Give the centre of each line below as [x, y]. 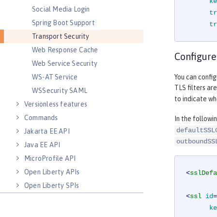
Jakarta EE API [47, 131]
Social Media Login [61, 9]
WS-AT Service [55, 77]
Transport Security [61, 36]
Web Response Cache [65, 50]
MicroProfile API [50, 158]
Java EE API [42, 145]
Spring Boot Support [63, 23]
